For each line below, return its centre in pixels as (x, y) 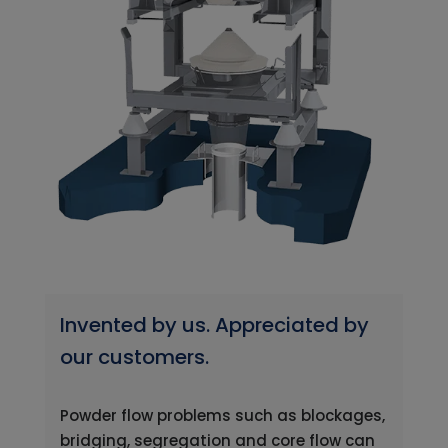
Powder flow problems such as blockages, (222, 416)
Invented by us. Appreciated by (214, 325)
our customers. (134, 357)
